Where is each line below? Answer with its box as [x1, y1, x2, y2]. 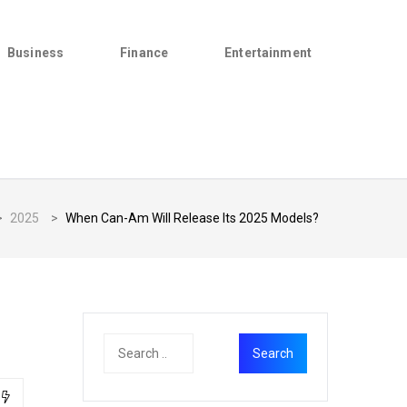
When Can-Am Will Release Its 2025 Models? [65, 211, 319, 225]
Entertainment [224, 45, 312, 60]
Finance [120, 45, 169, 60]
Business [7, 45, 65, 60]
